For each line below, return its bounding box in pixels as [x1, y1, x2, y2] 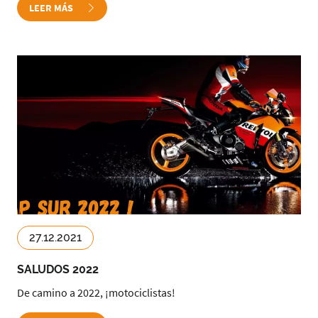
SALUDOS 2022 [17, 263, 99, 276]
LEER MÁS [29, 1, 75, 14]
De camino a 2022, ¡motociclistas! [17, 285, 175, 300]
